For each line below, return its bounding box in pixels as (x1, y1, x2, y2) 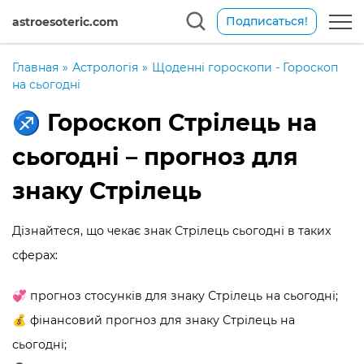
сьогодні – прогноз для (12, 143, 298, 171)
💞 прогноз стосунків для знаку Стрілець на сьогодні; (12, 288, 338, 303)
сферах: (12, 248, 58, 262)
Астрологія (72, 60, 138, 75)
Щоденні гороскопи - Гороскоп (152, 60, 338, 75)
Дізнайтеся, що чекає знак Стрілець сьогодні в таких (12, 223, 331, 238)
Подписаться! (226, 14, 308, 28)
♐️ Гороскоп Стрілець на (12, 109, 317, 136)
